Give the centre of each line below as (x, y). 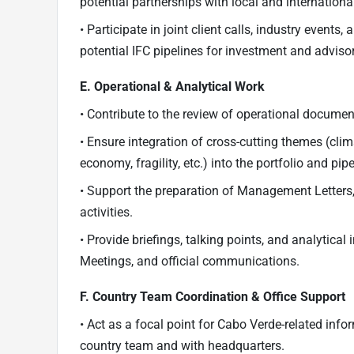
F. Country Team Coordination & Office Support (213, 297)
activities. (106, 213)
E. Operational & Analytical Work (172, 87)
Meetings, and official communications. (190, 262)
